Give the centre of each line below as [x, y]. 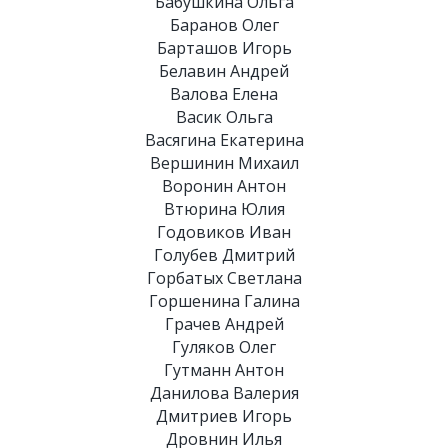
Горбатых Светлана [224, 278]
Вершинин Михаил [224, 163]
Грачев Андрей [224, 324]
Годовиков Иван [224, 232]
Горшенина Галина [224, 301]
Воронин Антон [224, 186]
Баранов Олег [224, 25]
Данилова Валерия [224, 393]
